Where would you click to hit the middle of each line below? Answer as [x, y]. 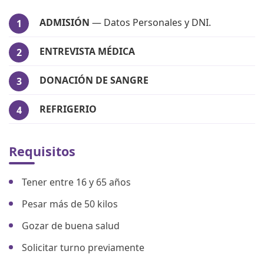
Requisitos [42, 151]
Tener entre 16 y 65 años [76, 182]
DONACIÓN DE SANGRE [94, 80]
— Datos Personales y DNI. [150, 22]
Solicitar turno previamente [83, 247]
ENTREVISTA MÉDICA [87, 51]
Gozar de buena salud [71, 225]
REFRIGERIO [68, 109]
